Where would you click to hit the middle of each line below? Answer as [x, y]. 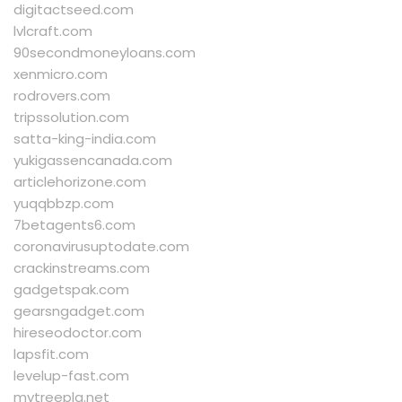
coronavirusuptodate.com [101, 247]
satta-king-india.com [85, 139]
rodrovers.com [62, 96]
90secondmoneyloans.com [105, 53]
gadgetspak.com [71, 290]
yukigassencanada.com [93, 161]
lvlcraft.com [53, 31]
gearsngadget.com [79, 311]
